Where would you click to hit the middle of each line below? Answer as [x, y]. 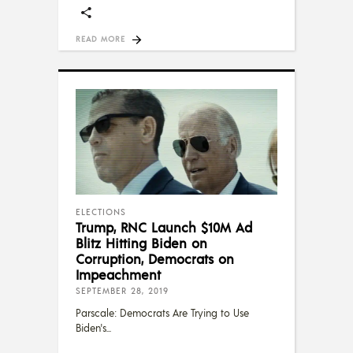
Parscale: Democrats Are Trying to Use [162, 313]
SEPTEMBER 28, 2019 [122, 291]
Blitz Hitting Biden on [141, 243]
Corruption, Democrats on [155, 259]
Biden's [91, 328]
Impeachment [118, 275]
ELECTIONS [101, 212]
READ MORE [100, 38]
